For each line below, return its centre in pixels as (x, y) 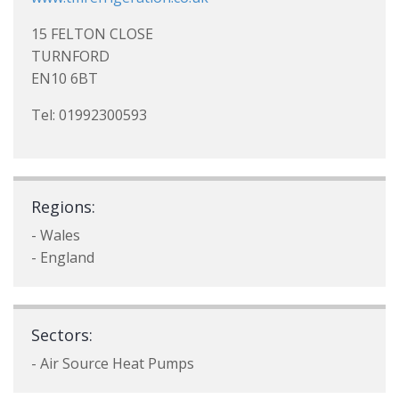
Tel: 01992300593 (89, 115)
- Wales (56, 235)
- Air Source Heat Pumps (113, 363)
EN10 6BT (65, 78)
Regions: (63, 207)
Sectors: (62, 335)
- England (63, 257)
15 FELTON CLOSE (92, 34)
